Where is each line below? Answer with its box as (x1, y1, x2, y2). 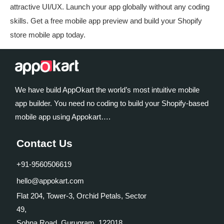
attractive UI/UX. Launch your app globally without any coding (10, 2, 209, 11)
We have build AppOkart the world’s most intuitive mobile (15, 85, 199, 94)
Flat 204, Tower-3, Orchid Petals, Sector (16, 191, 146, 200)
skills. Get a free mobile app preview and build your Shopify (10, 16, 202, 25)
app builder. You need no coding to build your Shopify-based (15, 99, 208, 108)
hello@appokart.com (16, 176, 84, 185)
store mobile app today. (10, 30, 85, 39)
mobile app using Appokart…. (15, 112, 110, 121)
